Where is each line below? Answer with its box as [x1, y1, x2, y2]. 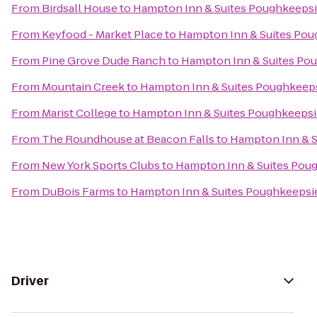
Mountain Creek [42, 79, 125, 94]
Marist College [42, 105, 117, 120]
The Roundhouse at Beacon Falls [42, 132, 214, 146]
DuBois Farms [42, 184, 115, 199]
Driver [11, 272, 49, 289]
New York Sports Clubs [42, 158, 160, 173]
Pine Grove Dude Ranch [42, 53, 166, 68]
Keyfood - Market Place [42, 27, 163, 42]
